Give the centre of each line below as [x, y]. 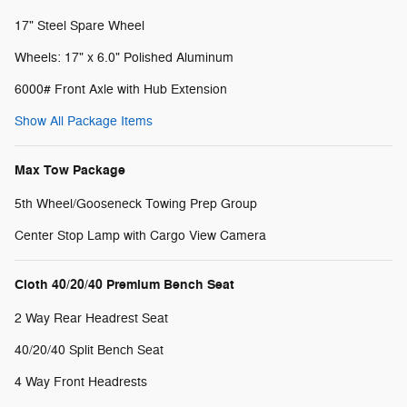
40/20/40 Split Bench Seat [89, 351]
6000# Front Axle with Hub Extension [121, 90]
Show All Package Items [84, 122]
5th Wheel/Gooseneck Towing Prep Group [136, 204]
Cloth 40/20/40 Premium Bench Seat [124, 285]
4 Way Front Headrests [81, 382]
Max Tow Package [70, 171]
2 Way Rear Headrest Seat [91, 319]
